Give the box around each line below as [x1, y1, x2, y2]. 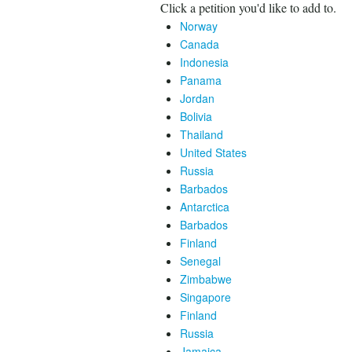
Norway [180, 18, 218, 34]
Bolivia [180, 108, 212, 124]
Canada [180, 36, 219, 52]
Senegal [180, 253, 221, 269]
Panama [180, 72, 222, 88]
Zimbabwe [180, 271, 232, 287]
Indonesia [180, 54, 229, 70]
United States [180, 145, 247, 160]
